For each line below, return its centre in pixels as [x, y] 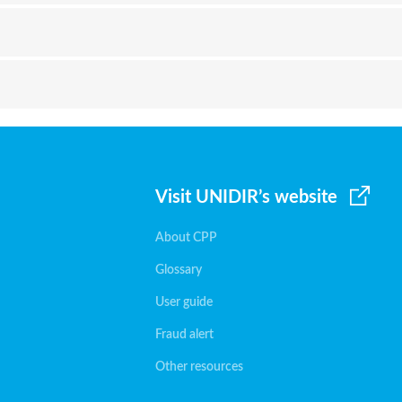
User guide [184, 302]
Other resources [199, 367]
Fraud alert [184, 335]
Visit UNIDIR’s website [246, 197]
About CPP [186, 238]
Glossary [178, 270]
